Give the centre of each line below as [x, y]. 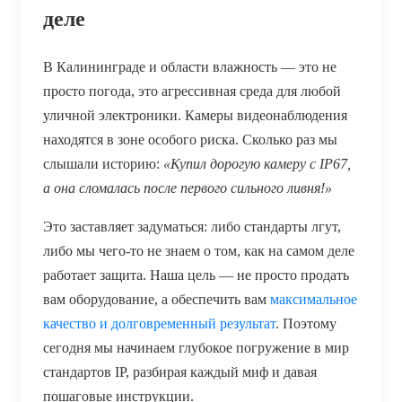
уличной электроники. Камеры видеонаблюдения [195, 115]
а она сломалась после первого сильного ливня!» [188, 188]
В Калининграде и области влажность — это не [190, 66]
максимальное [314, 299]
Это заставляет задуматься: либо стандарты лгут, [192, 226]
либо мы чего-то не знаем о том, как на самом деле [199, 250]
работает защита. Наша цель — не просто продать [196, 275]
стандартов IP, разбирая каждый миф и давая [180, 371]
